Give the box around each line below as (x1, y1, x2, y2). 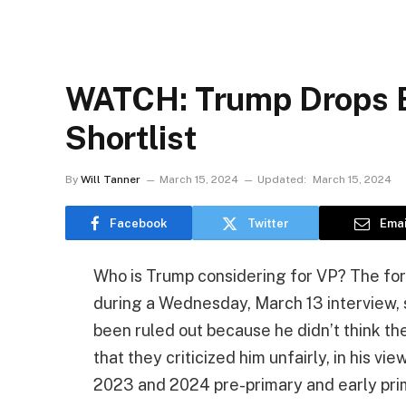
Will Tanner (81, 173, 140, 186)
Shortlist (65, 120, 197, 157)
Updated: (257, 173, 306, 186)
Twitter (247, 216, 289, 230)
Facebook (109, 216, 168, 230)
